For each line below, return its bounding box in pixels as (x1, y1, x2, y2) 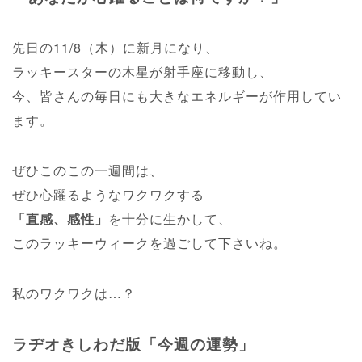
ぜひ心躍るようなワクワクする (12, 185, 204, 204)
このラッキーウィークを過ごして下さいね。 (12, 234, 287, 252)
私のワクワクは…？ (12, 284, 136, 302)
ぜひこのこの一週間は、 (12, 161, 163, 179)
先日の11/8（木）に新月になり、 (12, 38, 219, 57)
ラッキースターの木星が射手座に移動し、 (12, 62, 273, 81)
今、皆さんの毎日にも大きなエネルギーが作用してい (12, 86, 342, 105)
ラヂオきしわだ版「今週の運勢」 (12, 333, 255, 355)
